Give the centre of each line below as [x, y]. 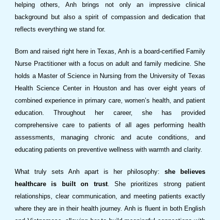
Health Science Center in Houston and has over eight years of [110, 88]
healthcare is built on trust [61, 184]
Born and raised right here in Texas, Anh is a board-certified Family [110, 52]
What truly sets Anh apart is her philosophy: [90, 172]
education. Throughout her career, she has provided [110, 113]
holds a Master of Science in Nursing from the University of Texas [110, 76]
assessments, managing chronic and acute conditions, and [110, 137]
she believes [185, 172]
